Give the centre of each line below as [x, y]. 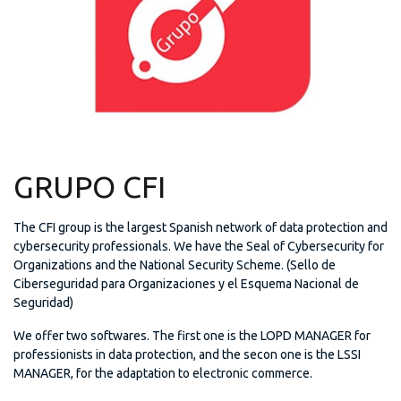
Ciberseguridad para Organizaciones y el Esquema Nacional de [186, 283]
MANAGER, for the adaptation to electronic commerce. [163, 374]
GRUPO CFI [90, 186]
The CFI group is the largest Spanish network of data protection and [200, 227]
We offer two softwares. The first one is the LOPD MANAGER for [192, 336]
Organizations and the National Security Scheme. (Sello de [175, 264]
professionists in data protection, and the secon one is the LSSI [187, 355]
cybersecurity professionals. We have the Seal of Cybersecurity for [199, 246]
